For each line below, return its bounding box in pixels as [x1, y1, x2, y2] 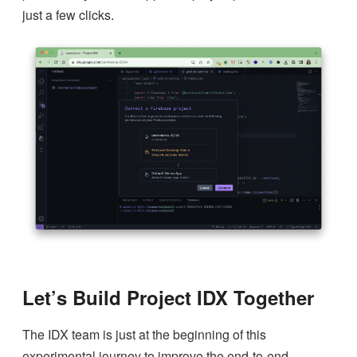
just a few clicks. [22, 6, 114, 25]
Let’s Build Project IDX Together [22, 283, 314, 311]
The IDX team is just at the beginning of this [22, 324, 266, 343]
